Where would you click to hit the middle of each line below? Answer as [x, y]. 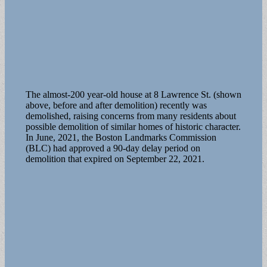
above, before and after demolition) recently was [116, 105]
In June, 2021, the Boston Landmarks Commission [121, 137]
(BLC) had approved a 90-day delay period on [113, 148]
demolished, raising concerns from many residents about [131, 116]
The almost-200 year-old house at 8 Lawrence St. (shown [133, 94]
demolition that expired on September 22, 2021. [115, 159]
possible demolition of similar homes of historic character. [133, 126]
